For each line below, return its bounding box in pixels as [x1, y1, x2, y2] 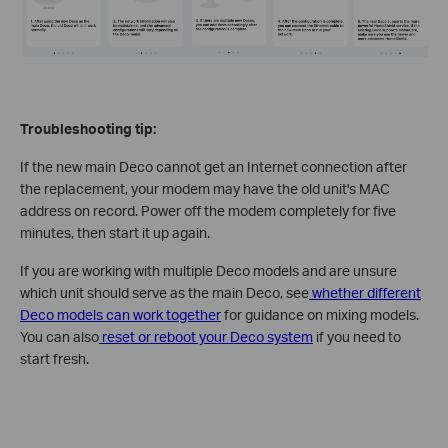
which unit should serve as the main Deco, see [20, 283, 309, 301]
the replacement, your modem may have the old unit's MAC [20, 179, 390, 197]
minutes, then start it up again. [20, 223, 210, 241]
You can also [20, 327, 99, 345]
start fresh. [20, 349, 89, 367]
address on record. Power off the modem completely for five [20, 201, 396, 219]
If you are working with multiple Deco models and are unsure [20, 261, 397, 279]
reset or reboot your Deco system [99, 327, 313, 345]
